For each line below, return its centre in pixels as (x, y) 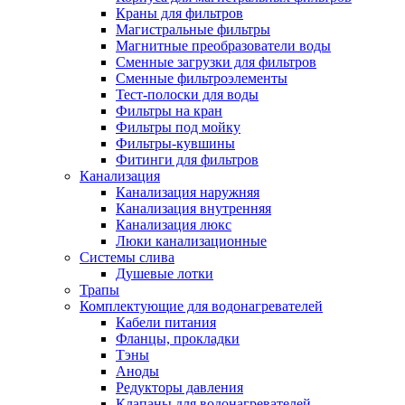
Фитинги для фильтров (187, 159)
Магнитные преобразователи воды (223, 45)
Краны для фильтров (179, 13)
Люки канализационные (191, 240)
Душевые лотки (165, 273)
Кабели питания (166, 322)
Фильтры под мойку (178, 127)
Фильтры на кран (169, 110)
